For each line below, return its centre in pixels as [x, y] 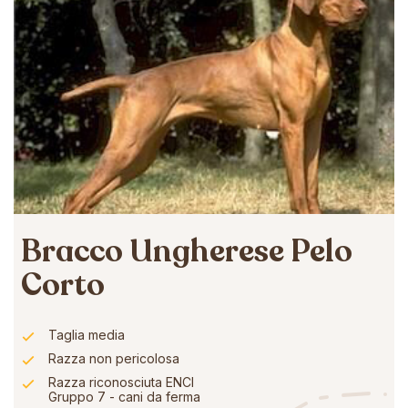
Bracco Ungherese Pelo [187, 251]
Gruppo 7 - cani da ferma [124, 396]
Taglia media [87, 334]
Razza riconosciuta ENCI [121, 382]
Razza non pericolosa [114, 358]
